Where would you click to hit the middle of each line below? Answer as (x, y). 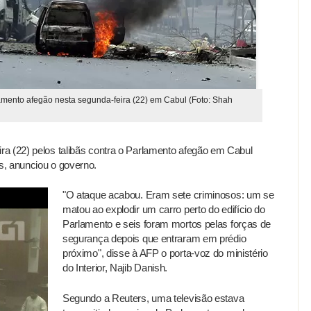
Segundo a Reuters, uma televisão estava (153, 299)
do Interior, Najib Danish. (115, 268)
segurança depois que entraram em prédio (154, 239)
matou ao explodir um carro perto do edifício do (164, 210)
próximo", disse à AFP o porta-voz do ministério (165, 253)
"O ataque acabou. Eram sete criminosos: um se (168, 195)
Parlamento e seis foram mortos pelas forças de (167, 224)
